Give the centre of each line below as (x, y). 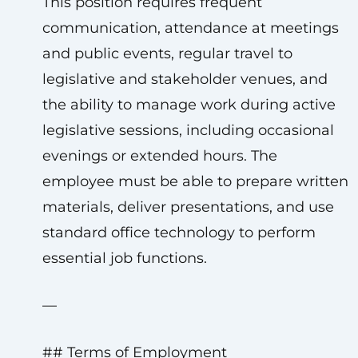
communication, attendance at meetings (190, 28)
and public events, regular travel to (167, 54)
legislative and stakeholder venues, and (185, 79)
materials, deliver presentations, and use (188, 207)
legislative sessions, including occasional (188, 130)
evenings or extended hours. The (159, 156)
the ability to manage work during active (189, 105)
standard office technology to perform (179, 233)
